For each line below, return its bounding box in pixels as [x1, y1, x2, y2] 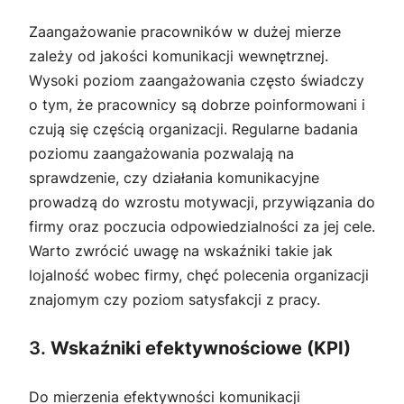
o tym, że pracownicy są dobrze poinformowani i [29, 95, 365, 114]
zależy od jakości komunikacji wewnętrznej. [29, 46, 328, 65]
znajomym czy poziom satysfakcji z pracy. [29, 289, 320, 308]
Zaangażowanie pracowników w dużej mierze [29, 22, 341, 41]
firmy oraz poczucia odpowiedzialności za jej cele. [29, 216, 375, 235]
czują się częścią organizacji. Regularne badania [29, 119, 358, 138]
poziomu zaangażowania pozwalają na [29, 143, 294, 162]
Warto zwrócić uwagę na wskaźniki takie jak [29, 241, 333, 260]
